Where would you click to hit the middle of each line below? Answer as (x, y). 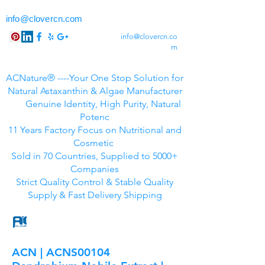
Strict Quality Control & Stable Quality (95, 182)
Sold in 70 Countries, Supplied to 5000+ (95, 156)
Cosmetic (95, 143)
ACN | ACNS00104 (61, 252)
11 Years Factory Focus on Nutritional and (95, 130)
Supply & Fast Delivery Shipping (95, 195)
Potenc (95, 117)
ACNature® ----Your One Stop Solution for (95, 78)
